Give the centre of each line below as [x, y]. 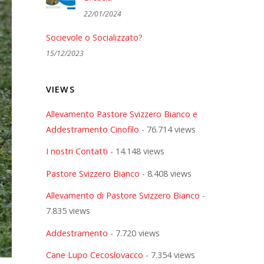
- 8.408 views [165, 173]
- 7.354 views [169, 255]
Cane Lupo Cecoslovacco [94, 255]
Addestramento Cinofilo [92, 129]
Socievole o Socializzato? [94, 37]
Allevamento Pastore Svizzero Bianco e [121, 114]
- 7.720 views [133, 233]
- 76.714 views [167, 129]
